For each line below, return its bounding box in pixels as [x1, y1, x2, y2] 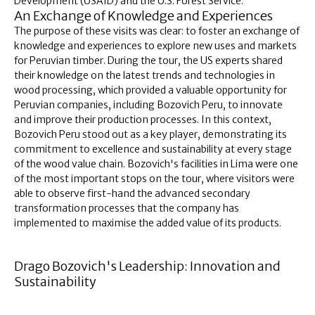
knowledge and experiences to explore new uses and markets [14, 39, 297, 52]
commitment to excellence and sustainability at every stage [14, 142, 292, 155]
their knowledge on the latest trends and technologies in [14, 68, 275, 82]
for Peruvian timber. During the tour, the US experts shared [14, 53, 283, 67]
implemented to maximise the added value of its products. [14, 216, 281, 229]
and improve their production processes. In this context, [14, 112, 271, 126]
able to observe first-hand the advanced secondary [14, 186, 250, 200]
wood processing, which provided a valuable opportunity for [14, 83, 287, 96]
